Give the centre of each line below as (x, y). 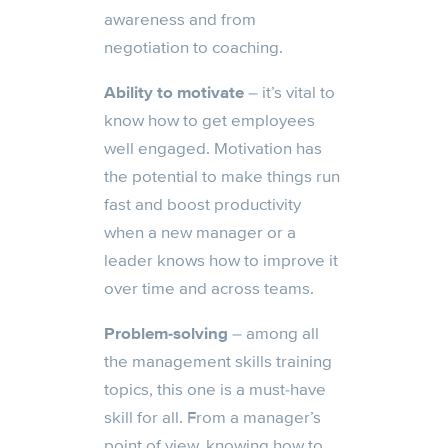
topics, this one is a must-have (215, 390)
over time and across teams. (209, 289)
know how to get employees (209, 121)
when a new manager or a (200, 233)
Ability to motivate (174, 93)
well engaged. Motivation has (213, 149)
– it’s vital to (289, 93)
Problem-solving (166, 334)
